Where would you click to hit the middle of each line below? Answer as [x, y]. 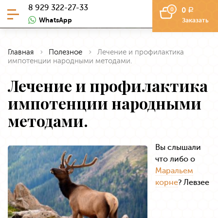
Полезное [65, 52]
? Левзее [194, 182]
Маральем [174, 171]
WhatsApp [55, 20]
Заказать [195, 20]
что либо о [175, 159]
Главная [21, 52]
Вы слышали [178, 147]
